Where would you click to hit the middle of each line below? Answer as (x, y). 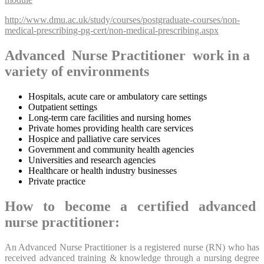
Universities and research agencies (92, 160)
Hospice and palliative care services (94, 138)
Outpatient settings (63, 107)
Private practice (57, 181)
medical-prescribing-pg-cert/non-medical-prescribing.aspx (112, 30)
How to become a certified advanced (132, 206)
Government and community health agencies (111, 149)
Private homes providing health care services (111, 128)
